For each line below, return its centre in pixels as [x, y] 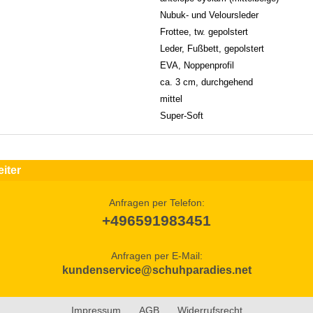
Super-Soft [182, 115]
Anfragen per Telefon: [156, 202]
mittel [171, 99]
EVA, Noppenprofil [197, 65]
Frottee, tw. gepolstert [204, 31]
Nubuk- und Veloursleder [209, 15]
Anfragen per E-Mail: [156, 255]
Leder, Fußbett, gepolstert [212, 48]
